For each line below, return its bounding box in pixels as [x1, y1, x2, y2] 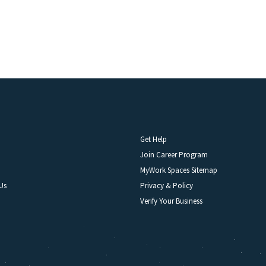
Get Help [140, 134, 167, 145]
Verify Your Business [140, 196, 202, 207]
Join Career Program [140, 150, 208, 160]
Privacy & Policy [140, 180, 193, 191]
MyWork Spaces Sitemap [140, 165, 217, 176]
